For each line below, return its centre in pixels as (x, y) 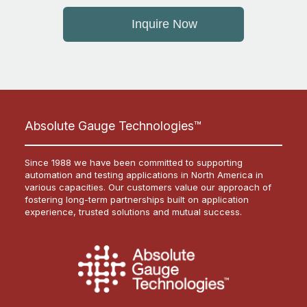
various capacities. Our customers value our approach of (148, 187)
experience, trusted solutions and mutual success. (133, 212)
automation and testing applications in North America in (144, 175)
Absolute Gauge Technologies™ (113, 126)
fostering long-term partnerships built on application (137, 200)
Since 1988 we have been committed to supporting (134, 163)
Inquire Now (165, 24)
